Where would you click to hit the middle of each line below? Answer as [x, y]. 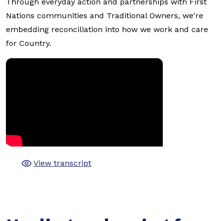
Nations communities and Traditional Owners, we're [105, 16]
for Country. [29, 43]
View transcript [62, 163]
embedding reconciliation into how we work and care [107, 29]
